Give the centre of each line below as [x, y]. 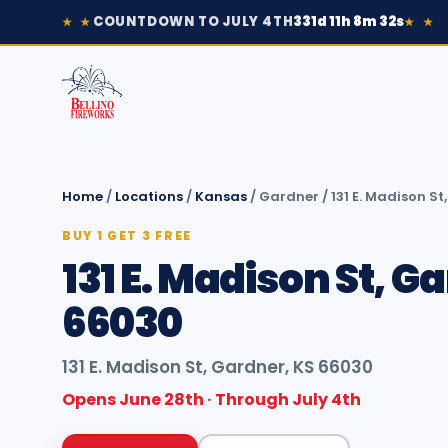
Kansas [221, 196]
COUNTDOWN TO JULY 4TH [193, 21]
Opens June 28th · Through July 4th [211, 399]
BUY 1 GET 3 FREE [127, 235]
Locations [149, 196]
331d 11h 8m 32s [349, 21]
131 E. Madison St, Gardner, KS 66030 [217, 367]
